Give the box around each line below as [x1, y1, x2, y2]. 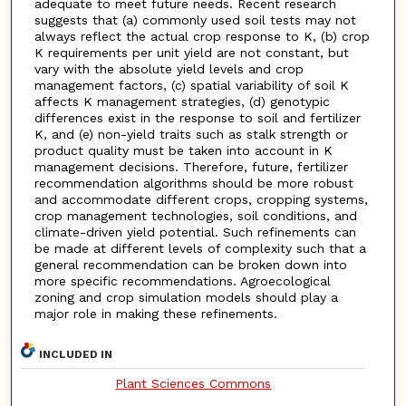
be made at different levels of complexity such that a [34, 241, 366, 256]
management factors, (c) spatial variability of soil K [34, 78, 349, 93]
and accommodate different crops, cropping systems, [34, 192, 368, 208]
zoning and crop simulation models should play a [34, 290, 338, 305]
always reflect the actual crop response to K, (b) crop [34, 29, 370, 44]
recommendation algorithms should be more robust [34, 176, 353, 191]
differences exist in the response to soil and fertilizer [34, 111, 361, 126]
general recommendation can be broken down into [34, 257, 347, 273]
